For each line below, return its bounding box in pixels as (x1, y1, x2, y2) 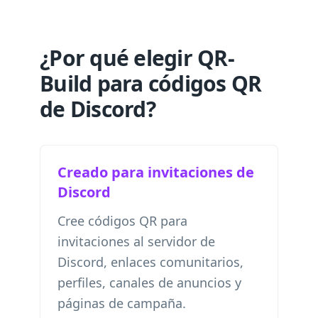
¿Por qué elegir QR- (40, 43, 234, 72)
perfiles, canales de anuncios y (57, 274, 241, 291)
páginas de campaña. (57, 295, 186, 312)
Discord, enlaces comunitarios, (57, 253, 243, 270)
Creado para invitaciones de (57, 163, 254, 182)
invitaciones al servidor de (57, 233, 215, 250)
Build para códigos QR (40, 69, 262, 98)
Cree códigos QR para (57, 212, 187, 229)
